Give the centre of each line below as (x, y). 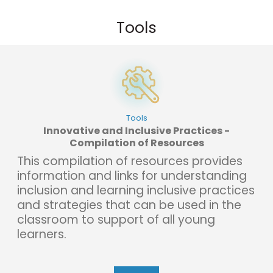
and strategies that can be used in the (129, 205)
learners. (48, 234)
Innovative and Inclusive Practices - (136, 130)
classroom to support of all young (116, 219)
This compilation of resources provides (130, 161)
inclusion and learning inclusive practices (136, 190)
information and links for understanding (132, 175)
